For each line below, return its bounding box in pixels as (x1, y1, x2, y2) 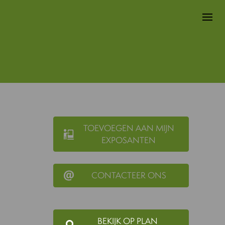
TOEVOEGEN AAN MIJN (83, 122, 174, 134)
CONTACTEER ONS (91, 169, 166, 181)
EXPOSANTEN (101, 134, 156, 146)
